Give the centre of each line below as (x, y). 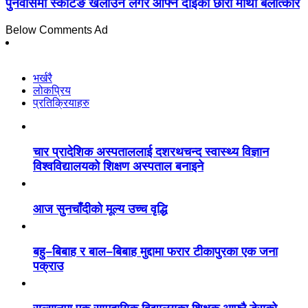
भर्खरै (43, 78)
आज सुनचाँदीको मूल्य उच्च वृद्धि (100, 209)
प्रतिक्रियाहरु (61, 102)
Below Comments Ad (57, 30)
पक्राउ (48, 266)
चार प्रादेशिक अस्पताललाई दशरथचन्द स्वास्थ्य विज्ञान (151, 152)
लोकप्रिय (52, 90)
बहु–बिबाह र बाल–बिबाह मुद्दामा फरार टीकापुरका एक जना (155, 251)
